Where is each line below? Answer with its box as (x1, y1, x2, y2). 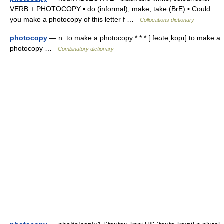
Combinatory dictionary (58, 46, 114, 52)
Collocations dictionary (140, 17, 194, 23)
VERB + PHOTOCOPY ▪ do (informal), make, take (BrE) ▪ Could (10, 5, 210, 13)
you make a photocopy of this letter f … (10, 15, 140, 23)
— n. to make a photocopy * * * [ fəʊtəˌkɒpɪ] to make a (47, 34, 220, 42)
